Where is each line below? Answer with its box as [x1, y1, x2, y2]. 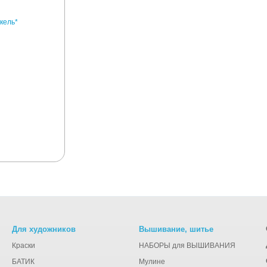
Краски [11, 241, 35, 250]
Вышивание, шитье [138, 225, 213, 234]
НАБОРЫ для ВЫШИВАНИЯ [138, 241, 235, 250]
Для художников [11, 225, 76, 234]
